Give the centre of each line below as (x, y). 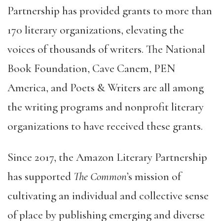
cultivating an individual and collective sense (108, 196)
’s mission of (154, 177)
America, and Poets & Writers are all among (106, 88)
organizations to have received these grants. (106, 126)
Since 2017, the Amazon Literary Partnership (107, 157)
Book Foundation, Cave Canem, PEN (91, 69)
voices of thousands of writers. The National (106, 49)
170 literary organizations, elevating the (96, 30)
